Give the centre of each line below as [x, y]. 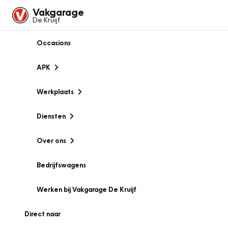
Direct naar [42, 214]
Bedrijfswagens [61, 165]
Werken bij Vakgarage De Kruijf [87, 189]
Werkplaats [55, 92]
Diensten [51, 116]
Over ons [51, 140]
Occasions [54, 43]
